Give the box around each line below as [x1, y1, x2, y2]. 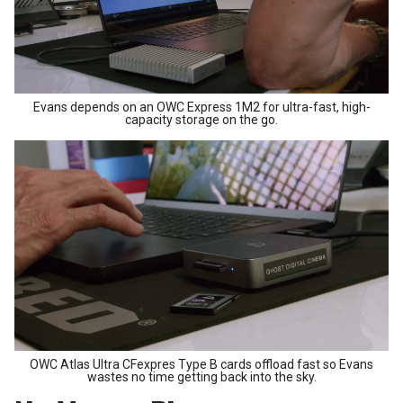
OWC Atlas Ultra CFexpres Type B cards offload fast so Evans [30, 357, 373, 372]
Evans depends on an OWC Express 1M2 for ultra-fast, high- [32, 100, 371, 115]
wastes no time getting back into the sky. [86, 370, 317, 385]
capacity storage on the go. [125, 112, 278, 128]
